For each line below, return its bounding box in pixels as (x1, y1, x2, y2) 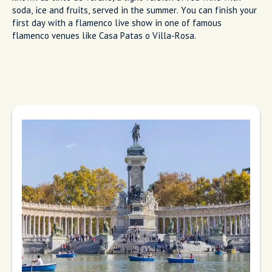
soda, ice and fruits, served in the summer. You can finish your (12, 4, 257, 16)
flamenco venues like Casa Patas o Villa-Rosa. (12, 29, 199, 41)
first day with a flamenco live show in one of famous (12, 16, 222, 29)
